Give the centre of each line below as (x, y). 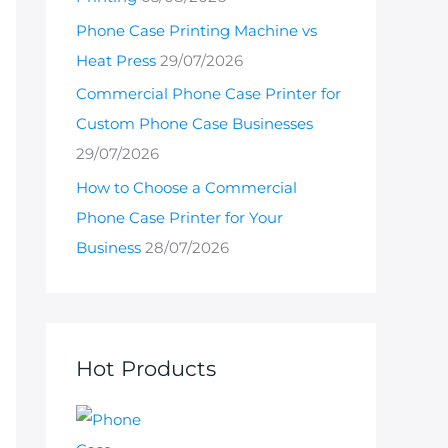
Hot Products (146, 368)
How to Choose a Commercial (186, 187)
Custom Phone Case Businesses (194, 124)
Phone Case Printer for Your (179, 217)
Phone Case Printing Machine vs (196, 30)
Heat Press (116, 60)
